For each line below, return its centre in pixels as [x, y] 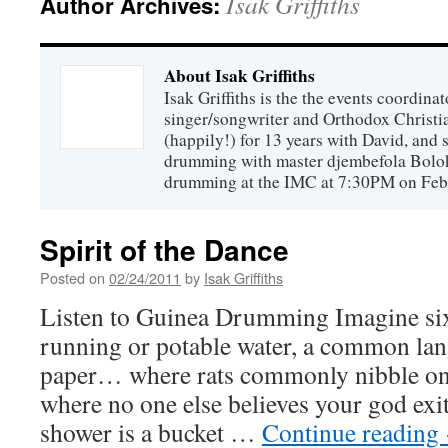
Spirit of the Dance [164, 249]
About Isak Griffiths [239, 75]
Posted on [72, 277]
